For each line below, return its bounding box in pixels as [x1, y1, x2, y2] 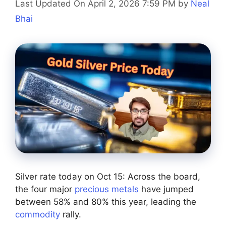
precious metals [75, 184, 139, 195]
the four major [15, 184, 75, 195]
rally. [60, 209, 81, 220]
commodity [15, 209, 60, 220]
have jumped [139, 184, 194, 195]
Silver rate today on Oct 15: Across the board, [15, 172, 200, 182]
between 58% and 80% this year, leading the [15, 197, 196, 207]
